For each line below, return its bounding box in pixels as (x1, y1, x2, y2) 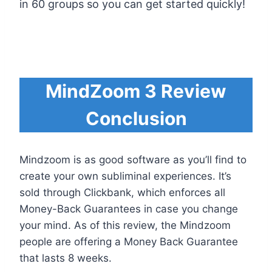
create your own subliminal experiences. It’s (19, 170, 231, 183)
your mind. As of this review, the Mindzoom (19, 219, 231, 232)
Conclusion (85, 107, 187, 130)
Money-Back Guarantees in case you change (19, 203, 238, 216)
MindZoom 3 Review (46, 80, 226, 103)
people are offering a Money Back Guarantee (19, 236, 238, 248)
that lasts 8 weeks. (19, 252, 112, 265)
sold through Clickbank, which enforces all (19, 186, 225, 199)
